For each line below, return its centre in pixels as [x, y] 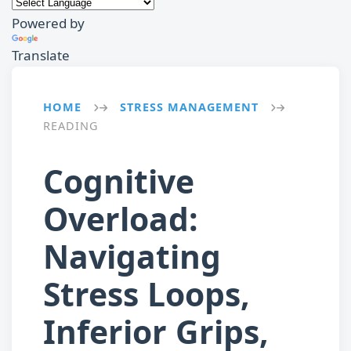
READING [71, 125]
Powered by [48, 23]
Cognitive [119, 181]
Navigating [132, 256]
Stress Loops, [147, 293]
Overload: [121, 218]
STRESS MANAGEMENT [189, 107]
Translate [41, 55]
